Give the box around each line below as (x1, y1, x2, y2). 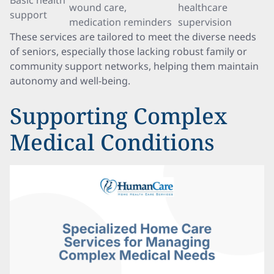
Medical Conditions (10, 127, 215, 157)
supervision (178, 15, 232, 29)
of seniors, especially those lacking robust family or (10, 45, 247, 58)
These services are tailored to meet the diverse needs (10, 30, 256, 43)
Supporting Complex (10, 101, 227, 131)
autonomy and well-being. (10, 74, 130, 87)
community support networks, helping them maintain (10, 59, 259, 73)
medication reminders (69, 15, 172, 29)
